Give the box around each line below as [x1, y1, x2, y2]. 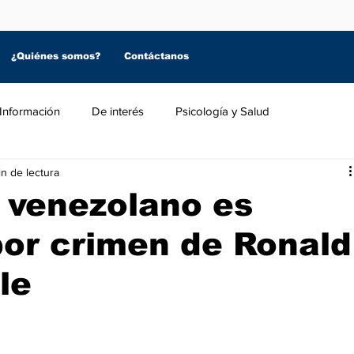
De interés [92, 104, 144, 118]
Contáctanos [124, 51, 189, 62]
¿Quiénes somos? [11, 51, 100, 62]
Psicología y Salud [175, 104, 269, 118]
